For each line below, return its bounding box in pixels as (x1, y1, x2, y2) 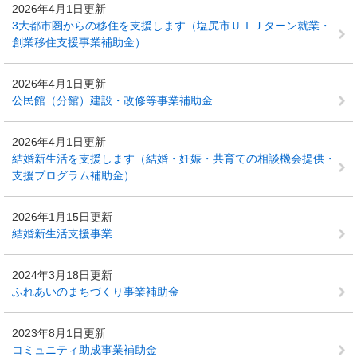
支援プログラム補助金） (12, 169, 135, 182)
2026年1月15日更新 (12, 210, 112, 223)
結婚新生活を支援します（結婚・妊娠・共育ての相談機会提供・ (12, 152, 335, 165)
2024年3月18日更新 (12, 269, 112, 281)
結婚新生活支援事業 (12, 227, 112, 240)
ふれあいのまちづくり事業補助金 (12, 285, 179, 298)
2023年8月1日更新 (12, 327, 106, 339)
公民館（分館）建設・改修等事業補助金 (12, 94, 213, 107)
